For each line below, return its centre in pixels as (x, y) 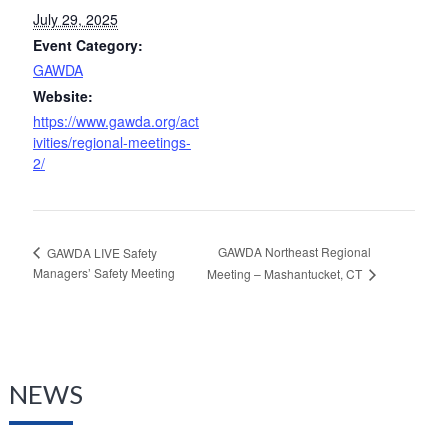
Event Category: (87, 44)
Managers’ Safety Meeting (103, 272)
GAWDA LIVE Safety (100, 252)
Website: (62, 95)
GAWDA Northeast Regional (294, 251)
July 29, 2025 (75, 18)
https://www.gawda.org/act (115, 120)
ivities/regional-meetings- (111, 141)
